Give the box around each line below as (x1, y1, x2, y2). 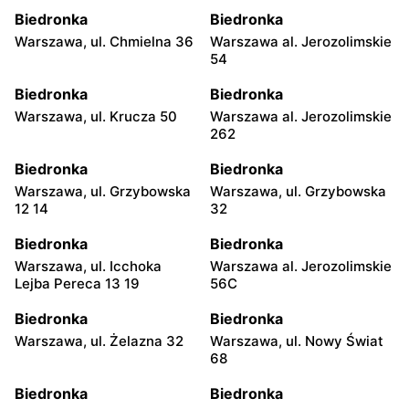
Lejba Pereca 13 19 (15, 274, 140, 292)
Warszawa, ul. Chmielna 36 (15, 32, 194, 50)
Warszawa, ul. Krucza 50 (15, 107, 177, 125)
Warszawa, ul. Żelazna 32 (15, 331, 184, 350)
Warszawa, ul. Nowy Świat (210, 331, 383, 350)
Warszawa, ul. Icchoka (15, 257, 162, 275)
